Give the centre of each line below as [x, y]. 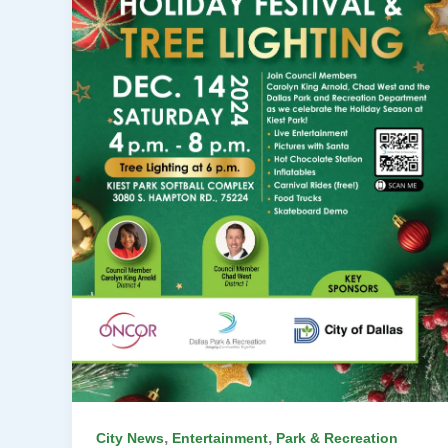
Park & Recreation [337, 437]
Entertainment [220, 437]
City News [130, 437]
